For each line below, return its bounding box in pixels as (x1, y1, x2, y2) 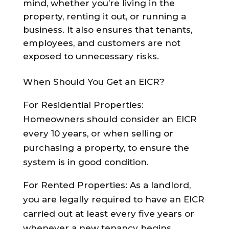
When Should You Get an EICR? (22, 76, 165, 87)
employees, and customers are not (22, 37, 180, 48)
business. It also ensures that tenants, (22, 24, 192, 35)
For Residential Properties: (22, 99, 144, 110)
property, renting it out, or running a (22, 11, 186, 21)
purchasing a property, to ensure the (22, 142, 189, 153)
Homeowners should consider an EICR (22, 113, 197, 124)
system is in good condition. (22, 156, 149, 167)
